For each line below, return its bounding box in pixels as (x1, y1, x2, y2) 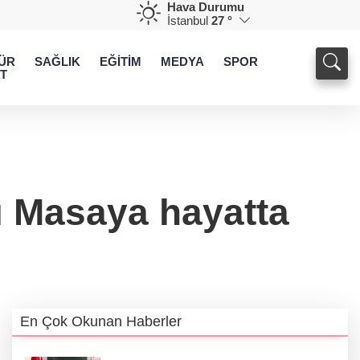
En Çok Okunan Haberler (20, 313, 182, 330)
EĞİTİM (100, 55, 141, 68)
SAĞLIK (35, 55, 80, 68)
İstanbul (167, 14, 208, 27)
